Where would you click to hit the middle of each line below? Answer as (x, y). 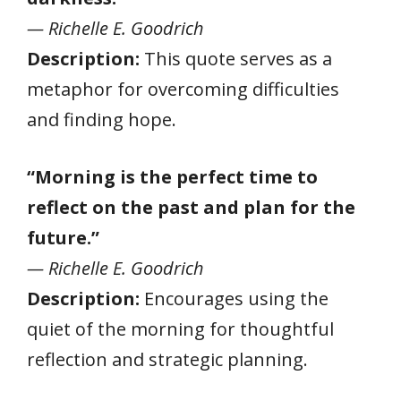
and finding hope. (102, 119)
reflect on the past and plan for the (191, 207)
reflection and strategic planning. (167, 359)
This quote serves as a (236, 58)
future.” (63, 237)
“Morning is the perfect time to (172, 176)
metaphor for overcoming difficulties (183, 89)
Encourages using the (234, 298)
